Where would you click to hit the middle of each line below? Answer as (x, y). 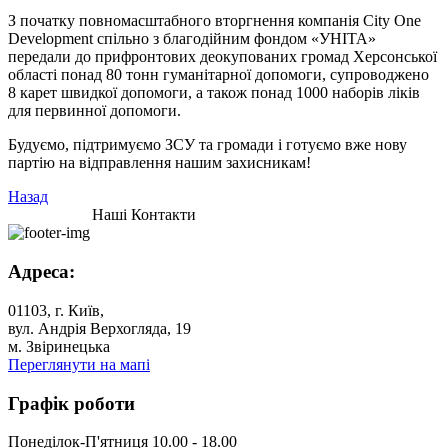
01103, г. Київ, (56, 310)
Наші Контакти (144, 215)
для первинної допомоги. (94, 111)
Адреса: (41, 272)
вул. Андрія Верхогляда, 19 (99, 328)
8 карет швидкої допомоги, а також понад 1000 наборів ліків (214, 93)
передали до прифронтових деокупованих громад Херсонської (222, 57)
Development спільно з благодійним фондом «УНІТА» (192, 39)
